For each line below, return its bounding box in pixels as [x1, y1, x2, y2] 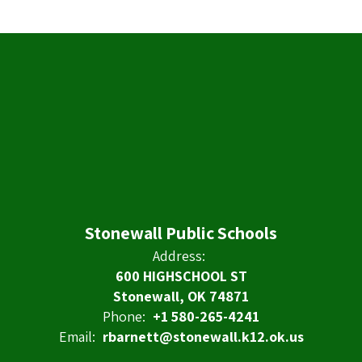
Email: [58, 326, 95, 346]
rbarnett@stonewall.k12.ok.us [102, 326, 304, 346]
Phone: [103, 306, 145, 326]
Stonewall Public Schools [85, 221, 277, 244]
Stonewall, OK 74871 [113, 286, 249, 305]
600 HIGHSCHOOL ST [115, 266, 247, 285]
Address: [153, 246, 205, 265]
